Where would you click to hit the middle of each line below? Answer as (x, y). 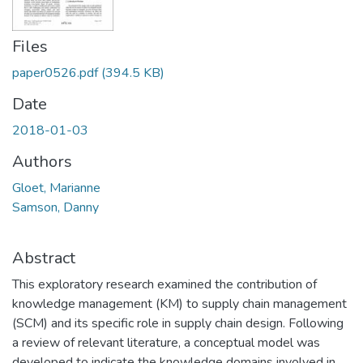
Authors (42, 162)
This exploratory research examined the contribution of (164, 285)
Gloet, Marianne (56, 188)
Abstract (44, 258)
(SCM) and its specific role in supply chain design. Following (178, 324)
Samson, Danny (56, 208)
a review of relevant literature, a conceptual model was (166, 343)
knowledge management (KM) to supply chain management (179, 304)
